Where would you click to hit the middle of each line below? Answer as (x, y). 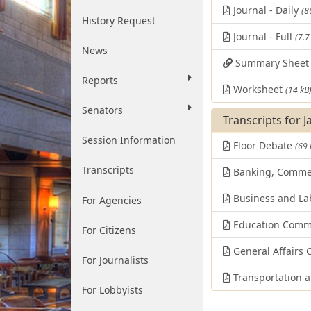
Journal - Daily (266, 10)
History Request (119, 20)
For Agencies (112, 200)
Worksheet (258, 89)
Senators (102, 110)
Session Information (129, 140)
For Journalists (115, 260)
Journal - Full (263, 36)
